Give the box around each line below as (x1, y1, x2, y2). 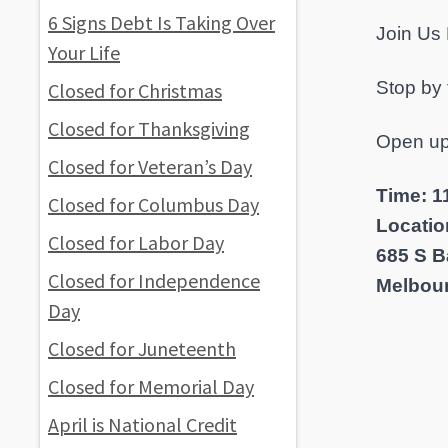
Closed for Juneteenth (48, 335, 236, 361)
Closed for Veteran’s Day (48, 153, 252, 179)
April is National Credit (48, 411, 237, 437)
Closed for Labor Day (48, 229, 224, 255)
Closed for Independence (48, 267, 260, 293)
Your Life (48, 39, 120, 65)
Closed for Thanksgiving (48, 115, 250, 141)
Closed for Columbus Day (48, 191, 259, 217)
